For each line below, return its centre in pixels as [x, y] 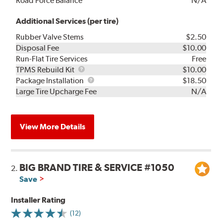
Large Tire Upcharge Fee [56, 92]
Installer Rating [38, 200]
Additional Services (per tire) [67, 21]
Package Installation [51, 81]
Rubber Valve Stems [50, 37]
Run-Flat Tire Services [52, 59]
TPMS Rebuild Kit [46, 70]
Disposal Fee [38, 48]
